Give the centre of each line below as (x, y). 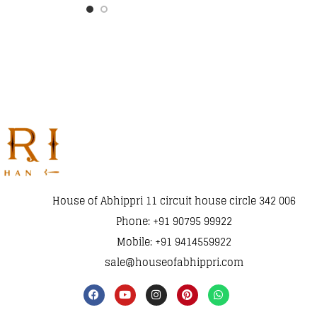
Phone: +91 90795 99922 (174, 221)
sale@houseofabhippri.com (174, 262)
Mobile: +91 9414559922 (174, 241)
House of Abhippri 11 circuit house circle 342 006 (174, 200)
